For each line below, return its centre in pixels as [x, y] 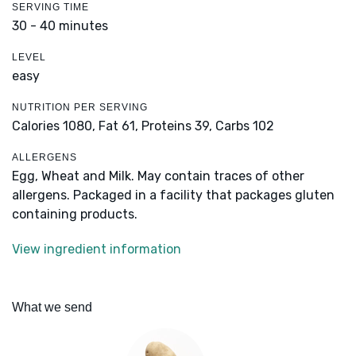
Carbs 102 [245, 126]
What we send [52, 308]
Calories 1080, [55, 126]
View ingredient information [97, 250]
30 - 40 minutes [60, 26]
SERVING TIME [50, 8]
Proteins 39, [177, 126]
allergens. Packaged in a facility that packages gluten [173, 195]
